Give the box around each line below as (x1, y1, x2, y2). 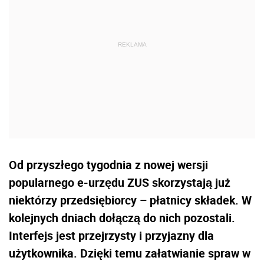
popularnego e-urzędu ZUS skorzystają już (9, 174, 230, 191)
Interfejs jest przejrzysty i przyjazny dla (9, 227, 214, 244)
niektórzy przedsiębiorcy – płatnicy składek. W (9, 192, 252, 209)
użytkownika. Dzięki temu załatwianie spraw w (9, 245, 250, 262)
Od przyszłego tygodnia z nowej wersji (9, 157, 208, 173)
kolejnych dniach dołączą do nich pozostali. (9, 210, 235, 226)
